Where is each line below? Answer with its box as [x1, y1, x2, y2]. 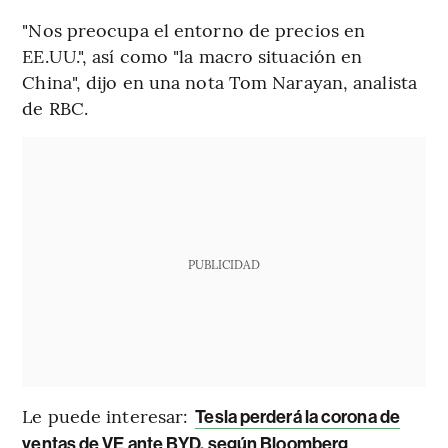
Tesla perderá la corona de [195, 406, 400, 429]
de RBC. [22, 95, 89, 121]
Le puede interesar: [22, 403, 194, 429]
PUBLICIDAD [187, 256, 260, 273]
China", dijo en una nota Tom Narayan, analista [22, 69, 417, 95]
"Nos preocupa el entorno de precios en [22, 17, 366, 43]
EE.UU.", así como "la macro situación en [22, 43, 363, 69]
